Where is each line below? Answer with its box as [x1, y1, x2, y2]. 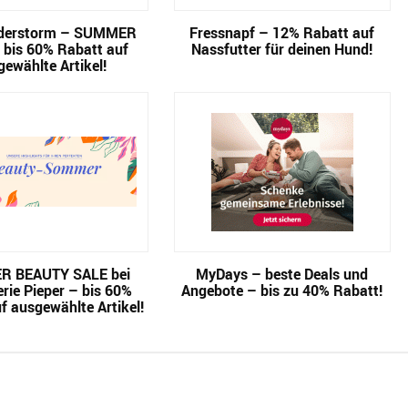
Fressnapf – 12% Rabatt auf [189, 23, 375, 43]
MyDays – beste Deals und [196, 264, 369, 284]
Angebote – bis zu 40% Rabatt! [181, 280, 383, 301]
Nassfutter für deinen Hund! [191, 39, 373, 59]
